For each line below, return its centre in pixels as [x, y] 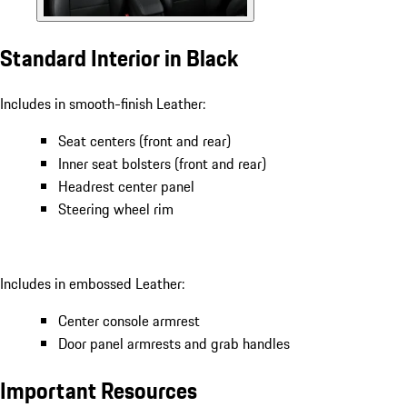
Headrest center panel [126, 187]
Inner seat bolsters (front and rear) [162, 164]
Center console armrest [129, 321]
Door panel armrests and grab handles [174, 344]
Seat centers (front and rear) [144, 141]
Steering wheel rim [116, 209]
